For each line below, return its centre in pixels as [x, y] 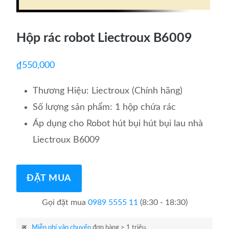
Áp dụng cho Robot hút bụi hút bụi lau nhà [118, 124]
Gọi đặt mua [65, 203]
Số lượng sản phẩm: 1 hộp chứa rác [105, 108]
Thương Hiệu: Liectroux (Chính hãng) [108, 91]
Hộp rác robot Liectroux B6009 [105, 38]
